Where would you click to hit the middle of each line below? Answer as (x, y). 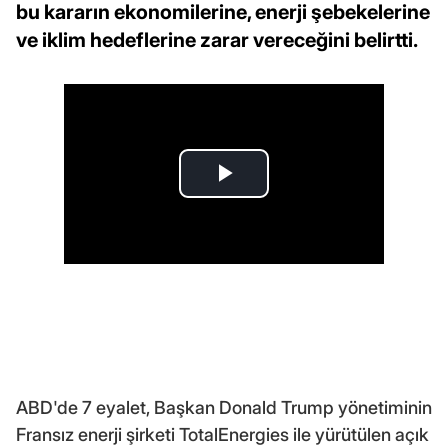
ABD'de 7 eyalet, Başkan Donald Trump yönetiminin (224, 407)
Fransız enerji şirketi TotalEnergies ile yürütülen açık (222, 434)
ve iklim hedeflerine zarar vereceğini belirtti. (217, 39)
